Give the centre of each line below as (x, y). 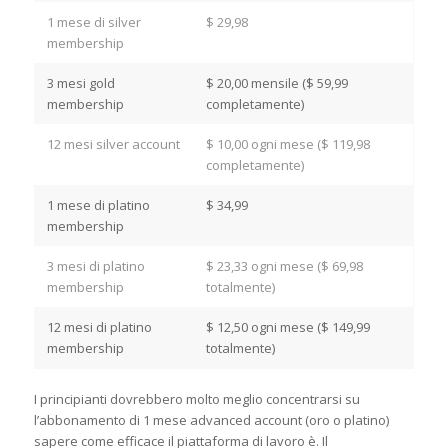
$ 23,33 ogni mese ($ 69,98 (284, 266)
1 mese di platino (98, 205)
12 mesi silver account (113, 144)
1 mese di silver (93, 22)
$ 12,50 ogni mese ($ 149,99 (287, 327)
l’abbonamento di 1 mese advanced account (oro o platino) (211, 420)
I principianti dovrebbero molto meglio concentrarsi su (196, 399)
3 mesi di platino (95, 266)
